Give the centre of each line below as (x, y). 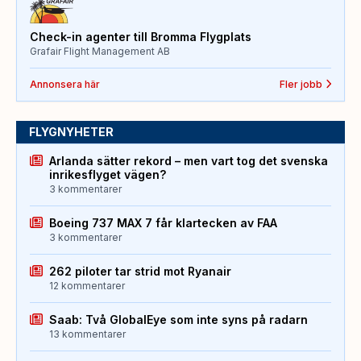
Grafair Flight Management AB (100, 51)
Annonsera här (65, 84)
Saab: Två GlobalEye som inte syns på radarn (178, 319)
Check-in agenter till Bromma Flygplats (141, 36)
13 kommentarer (87, 334)
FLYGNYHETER (71, 131)
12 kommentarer (87, 285)
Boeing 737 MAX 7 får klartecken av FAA (163, 222)
